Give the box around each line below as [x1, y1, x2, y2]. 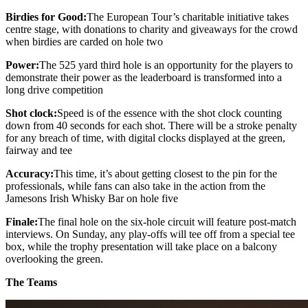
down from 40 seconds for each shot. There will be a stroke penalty [5, 119, 297, 131]
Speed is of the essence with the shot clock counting [57, 107, 282, 119]
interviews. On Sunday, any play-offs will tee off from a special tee [5, 228, 295, 240]
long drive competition [5, 83, 103, 96]
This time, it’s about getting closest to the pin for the [54, 167, 277, 179]
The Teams [5, 276, 57, 288]
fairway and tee [5, 144, 72, 156]
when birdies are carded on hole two [5, 35, 163, 47]
